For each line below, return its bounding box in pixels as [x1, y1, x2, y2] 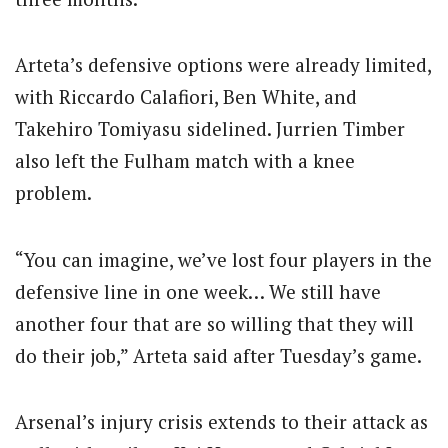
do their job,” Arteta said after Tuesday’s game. [15, 342, 422, 368]
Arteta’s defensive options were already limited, [15, 52, 431, 78]
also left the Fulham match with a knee [15, 148, 355, 174]
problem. [15, 180, 92, 206]
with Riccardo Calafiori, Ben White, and [15, 84, 357, 110]
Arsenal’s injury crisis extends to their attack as [15, 408, 428, 434]
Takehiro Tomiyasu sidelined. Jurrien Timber [15, 116, 405, 142]
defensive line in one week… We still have [15, 278, 381, 304]
